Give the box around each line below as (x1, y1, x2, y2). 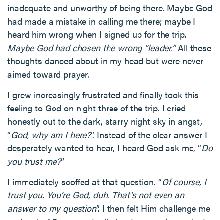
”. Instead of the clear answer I (91, 128, 207, 141)
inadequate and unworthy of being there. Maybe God (7, 1, 212, 14)
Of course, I (162, 175, 206, 188)
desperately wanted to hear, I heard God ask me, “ (7, 141, 201, 154)
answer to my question (7, 202, 96, 215)
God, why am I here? (11, 128, 91, 141)
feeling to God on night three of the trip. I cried (7, 102, 186, 114)
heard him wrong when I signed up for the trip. (7, 28, 187, 41)
